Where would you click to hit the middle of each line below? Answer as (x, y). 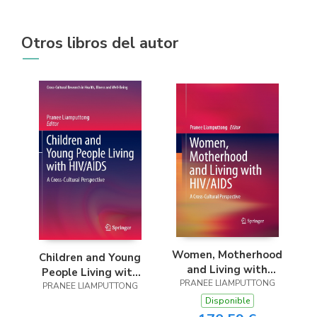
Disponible (227, 301)
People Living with (90, 272)
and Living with (227, 270)
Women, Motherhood (227, 255)
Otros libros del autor (100, 43)
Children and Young (90, 258)
